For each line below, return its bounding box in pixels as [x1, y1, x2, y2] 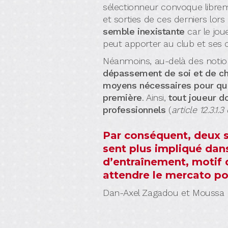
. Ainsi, [141, 92, 169, 103]
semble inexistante [103, 26, 185, 37]
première [103, 92, 142, 103]
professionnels [103, 104, 168, 115]
